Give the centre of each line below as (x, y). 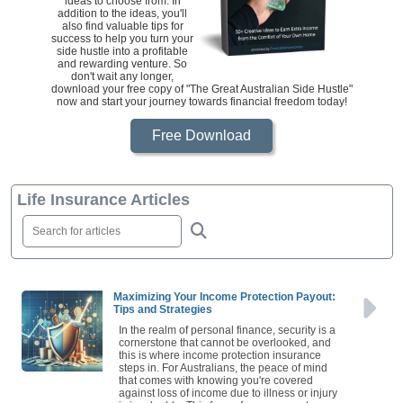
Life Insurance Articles (103, 206)
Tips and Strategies (163, 315)
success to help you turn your (122, 45)
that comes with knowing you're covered (216, 386)
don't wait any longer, (122, 82)
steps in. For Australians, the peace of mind (223, 374)
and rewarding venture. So (122, 70)
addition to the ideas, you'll (122, 19)
